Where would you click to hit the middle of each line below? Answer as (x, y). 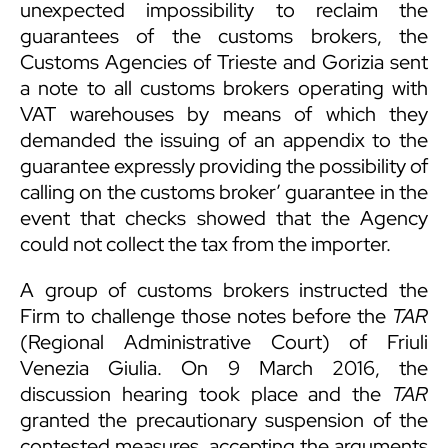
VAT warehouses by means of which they (224, 114)
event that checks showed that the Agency (224, 218)
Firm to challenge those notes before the (206, 316)
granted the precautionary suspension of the (224, 420)
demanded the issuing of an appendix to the (224, 140)
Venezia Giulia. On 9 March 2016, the (224, 368)
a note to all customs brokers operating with (224, 88)
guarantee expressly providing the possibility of (224, 166)
